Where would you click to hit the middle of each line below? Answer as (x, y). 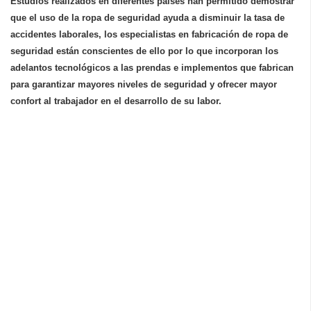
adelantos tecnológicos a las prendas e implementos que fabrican (152, 68)
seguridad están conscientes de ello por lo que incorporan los (144, 51)
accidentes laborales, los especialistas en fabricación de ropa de (149, 35)
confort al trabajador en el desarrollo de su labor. (116, 101)
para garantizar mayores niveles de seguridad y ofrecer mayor (144, 85)
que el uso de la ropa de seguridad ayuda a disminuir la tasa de (148, 18)
